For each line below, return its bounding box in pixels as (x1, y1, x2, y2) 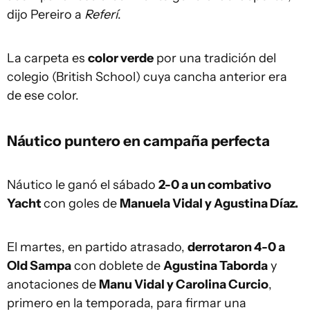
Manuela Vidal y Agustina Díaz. (120, 196, 298, 212)
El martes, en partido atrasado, (7, 239, 188, 255)
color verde (88, 51, 154, 66)
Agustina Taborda (163, 258, 268, 274)
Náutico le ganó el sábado (7, 177, 158, 193)
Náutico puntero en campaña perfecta (7, 131, 270, 150)
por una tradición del (154, 51, 276, 66)
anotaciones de (7, 277, 99, 293)
